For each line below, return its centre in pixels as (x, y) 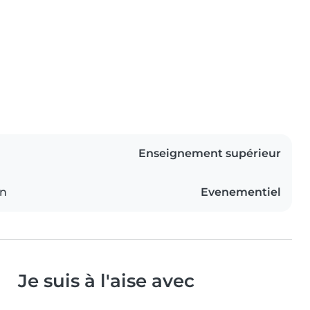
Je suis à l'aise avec (106, 281)
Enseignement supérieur (210, 154)
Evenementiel (241, 192)
